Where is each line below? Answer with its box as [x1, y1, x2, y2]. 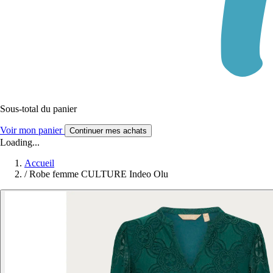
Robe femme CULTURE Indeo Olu [29, 168, 168, 179]
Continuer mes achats [69, 126, 147, 135]
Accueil [24, 157, 54, 168]
